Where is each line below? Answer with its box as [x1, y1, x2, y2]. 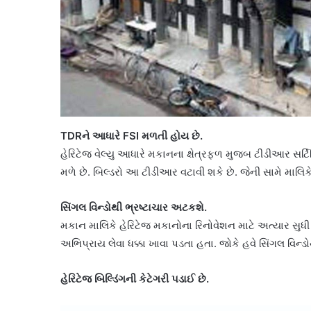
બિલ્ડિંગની [94, 272, 136, 286]
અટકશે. [171, 201, 207, 215]
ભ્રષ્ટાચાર [125, 201, 168, 215]
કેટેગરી [139, 272, 169, 286]
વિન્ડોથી [89, 201, 122, 215]
